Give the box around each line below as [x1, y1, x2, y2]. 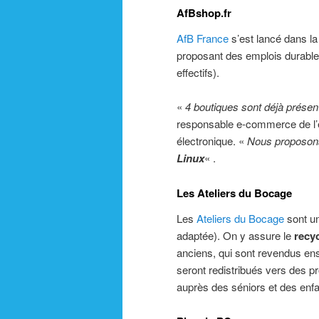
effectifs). [177, 65, 219, 80]
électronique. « [177, 133, 247, 149]
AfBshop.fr [177, 4, 231, 21]
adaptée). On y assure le [177, 228, 294, 243]
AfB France [177, 31, 229, 46]
